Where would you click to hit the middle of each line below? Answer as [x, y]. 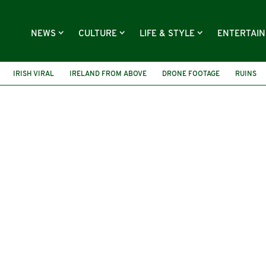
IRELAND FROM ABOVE [108, 74]
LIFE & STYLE [168, 34]
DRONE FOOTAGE [191, 74]
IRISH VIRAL [34, 74]
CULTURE [99, 34]
